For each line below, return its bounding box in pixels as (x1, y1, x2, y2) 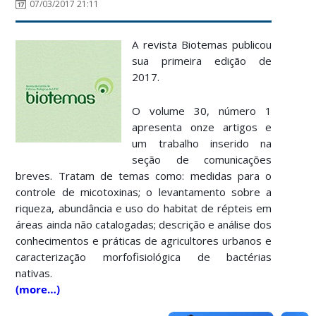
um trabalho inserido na (132, 135, 272, 150)
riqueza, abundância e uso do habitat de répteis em (16, 200, 272, 215)
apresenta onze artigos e (132, 119, 272, 134)
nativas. (16, 265, 56, 280)
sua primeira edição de (132, 53, 272, 68)
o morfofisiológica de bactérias (80, 249, 272, 264)
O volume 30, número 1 (132, 103, 272, 118)
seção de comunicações (132, 152, 272, 166)
